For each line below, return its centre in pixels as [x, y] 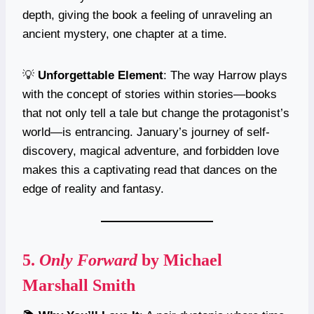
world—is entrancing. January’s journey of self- [146, 132]
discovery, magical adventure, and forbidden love [151, 151]
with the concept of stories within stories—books [150, 94]
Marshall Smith [79, 285]
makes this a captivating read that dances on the [150, 170]
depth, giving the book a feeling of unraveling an [147, 15]
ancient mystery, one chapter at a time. [125, 34]
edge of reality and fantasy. [93, 189]
